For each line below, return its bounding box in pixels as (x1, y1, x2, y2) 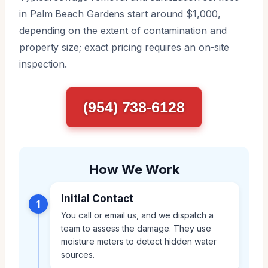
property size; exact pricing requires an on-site (19, 41, 230, 53)
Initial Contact (61, 192, 133, 205)
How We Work (89, 161, 179, 177)
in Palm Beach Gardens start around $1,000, (19, 7, 221, 20)
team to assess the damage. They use (61, 223, 211, 233)
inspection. (19, 57, 68, 70)
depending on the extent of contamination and (19, 24, 227, 36)
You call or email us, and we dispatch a (61, 209, 214, 220)
